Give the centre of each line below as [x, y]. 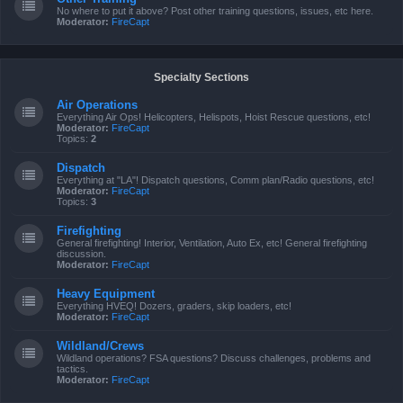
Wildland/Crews [100, 346]
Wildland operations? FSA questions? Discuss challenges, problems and [214, 358]
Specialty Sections [201, 77]
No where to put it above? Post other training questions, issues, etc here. [215, 11]
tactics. [72, 369]
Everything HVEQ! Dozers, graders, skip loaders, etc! [174, 306]
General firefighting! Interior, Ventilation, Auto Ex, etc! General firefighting [212, 243]
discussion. [81, 254]
